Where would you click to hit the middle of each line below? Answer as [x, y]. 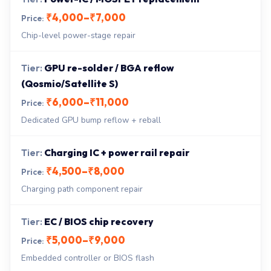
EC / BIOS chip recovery [99, 221]
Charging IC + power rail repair [117, 152]
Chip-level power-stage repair [78, 35]
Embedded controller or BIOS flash [88, 258]
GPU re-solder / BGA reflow [109, 68]
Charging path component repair [82, 189]
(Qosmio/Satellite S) [70, 83]
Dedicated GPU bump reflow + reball [91, 120]
